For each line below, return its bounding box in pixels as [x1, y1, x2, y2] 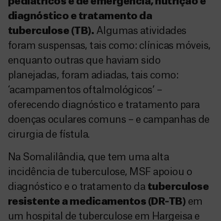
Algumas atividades [94, 26, 186, 36]
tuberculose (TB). [8, 26, 94, 36]
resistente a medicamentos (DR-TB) [8, 197, 186, 207]
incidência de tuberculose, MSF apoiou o [8, 167, 192, 177]
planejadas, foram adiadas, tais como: [8, 71, 179, 80]
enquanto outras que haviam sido [8, 56, 161, 66]
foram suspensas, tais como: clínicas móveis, [8, 41, 211, 51]
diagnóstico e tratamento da [8, 11, 152, 21]
